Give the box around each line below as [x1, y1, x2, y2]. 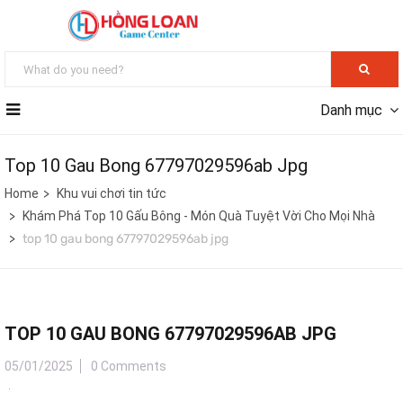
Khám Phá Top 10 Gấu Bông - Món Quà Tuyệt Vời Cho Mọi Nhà [22, 209, 375, 224]
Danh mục [320, 102, 382, 120]
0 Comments [91, 359, 166, 374]
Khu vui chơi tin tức [57, 186, 166, 201]
